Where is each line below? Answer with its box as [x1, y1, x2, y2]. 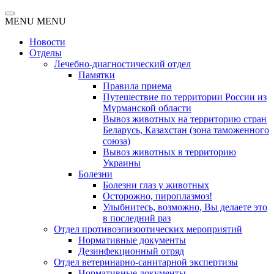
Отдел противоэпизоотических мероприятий [54, 224, 242, 234]
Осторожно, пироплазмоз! [103, 191, 212, 201]
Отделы [29, 48, 62, 58]
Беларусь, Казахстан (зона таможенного [103, 125, 269, 135]
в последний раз [103, 213, 171, 223]
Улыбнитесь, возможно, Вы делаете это [103, 202, 267, 212]
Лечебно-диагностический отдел [54, 59, 191, 69]
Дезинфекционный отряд [78, 246, 184, 256]
